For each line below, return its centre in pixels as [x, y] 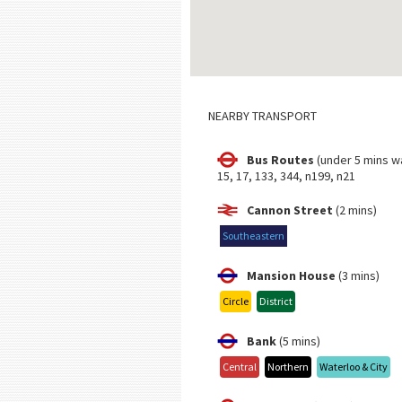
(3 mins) [359, 275]
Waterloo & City [354, 366]
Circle [236, 301]
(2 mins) [355, 210]
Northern [288, 366]
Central [240, 366]
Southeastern [253, 235]
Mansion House [293, 275]
